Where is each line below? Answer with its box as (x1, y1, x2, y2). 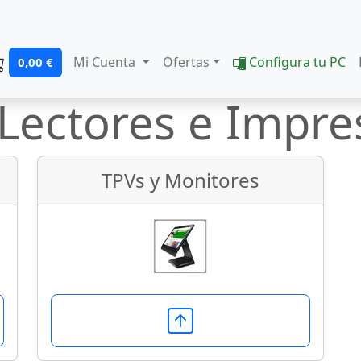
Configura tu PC (246, 53, 346, 71)
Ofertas (162, 53, 210, 71)
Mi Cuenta (73, 53, 139, 71)
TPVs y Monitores (102, 167, 259, 193)
